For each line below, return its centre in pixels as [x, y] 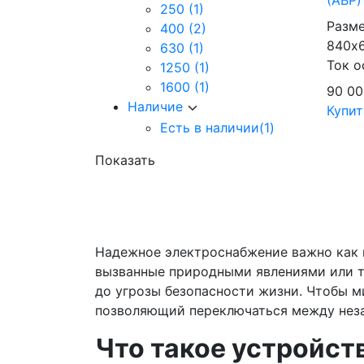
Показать [125, 160]
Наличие [155, 107]
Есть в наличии [210, 127]
